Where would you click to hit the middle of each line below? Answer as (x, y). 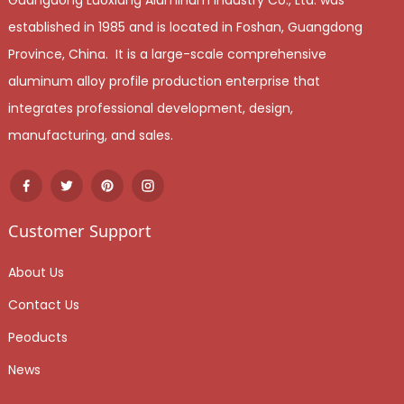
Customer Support (79, 230)
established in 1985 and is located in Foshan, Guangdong (185, 27)
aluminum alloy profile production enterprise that (164, 81)
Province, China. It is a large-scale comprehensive (167, 54)
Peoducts (37, 337)
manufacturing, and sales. (92, 135)
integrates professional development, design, (150, 108)
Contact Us (43, 304)
